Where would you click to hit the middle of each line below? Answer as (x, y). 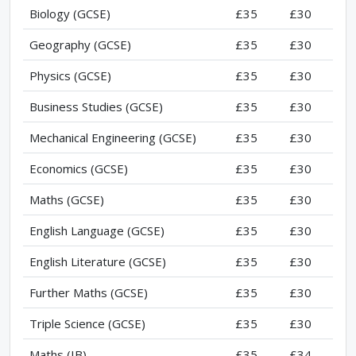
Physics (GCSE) (70, 75)
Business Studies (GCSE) (96, 106)
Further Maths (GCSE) (89, 292)
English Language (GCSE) (97, 230)
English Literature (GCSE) (98, 261)
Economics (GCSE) (79, 168)
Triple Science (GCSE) (87, 323)
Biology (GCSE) (70, 13)
